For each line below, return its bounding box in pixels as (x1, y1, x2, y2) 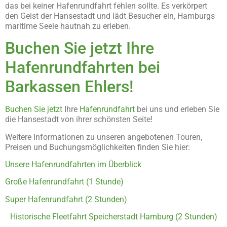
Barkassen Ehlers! (5, 77, 133, 97)
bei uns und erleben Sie (135, 104, 219, 115)
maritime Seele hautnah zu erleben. (5, 21, 131, 31)
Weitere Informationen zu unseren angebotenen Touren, (5, 132, 202, 142)
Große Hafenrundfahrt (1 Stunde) (5, 177, 124, 187)
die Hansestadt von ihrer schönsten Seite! (5, 115, 153, 125)
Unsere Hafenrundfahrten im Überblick (5, 159, 141, 169)
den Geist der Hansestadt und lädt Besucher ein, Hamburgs (5, 11, 215, 21)
